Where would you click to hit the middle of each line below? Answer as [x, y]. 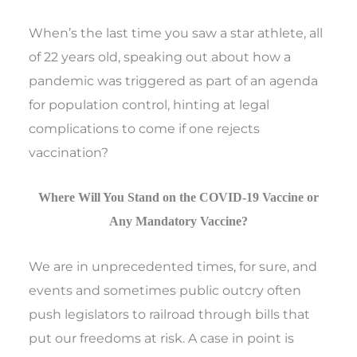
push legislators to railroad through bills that [170, 314]
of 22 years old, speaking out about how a [160, 57]
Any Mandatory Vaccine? [178, 221]
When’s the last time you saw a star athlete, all [176, 33]
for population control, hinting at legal [149, 105]
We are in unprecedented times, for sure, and [173, 266]
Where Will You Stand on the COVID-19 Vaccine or [178, 197]
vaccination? [69, 153]
